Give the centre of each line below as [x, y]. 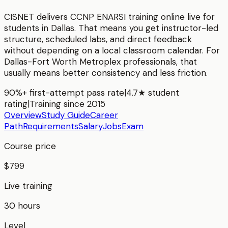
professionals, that [159, 62]
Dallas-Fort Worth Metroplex [62, 62]
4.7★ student [153, 93]
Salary [91, 126]
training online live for [170, 17]
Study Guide [66, 115]
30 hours [22, 206]
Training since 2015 [67, 104]
